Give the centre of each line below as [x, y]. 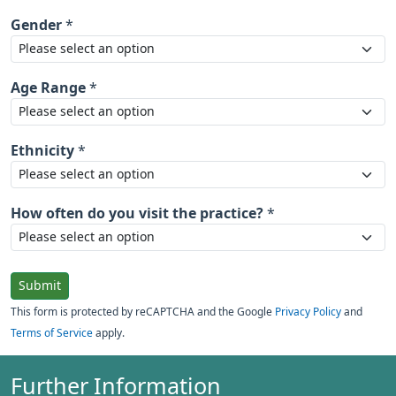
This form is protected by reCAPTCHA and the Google [143, 312]
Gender [36, 25]
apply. [109, 333]
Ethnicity [42, 150]
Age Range [48, 88]
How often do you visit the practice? [137, 213]
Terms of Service [52, 333]
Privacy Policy [308, 312]
